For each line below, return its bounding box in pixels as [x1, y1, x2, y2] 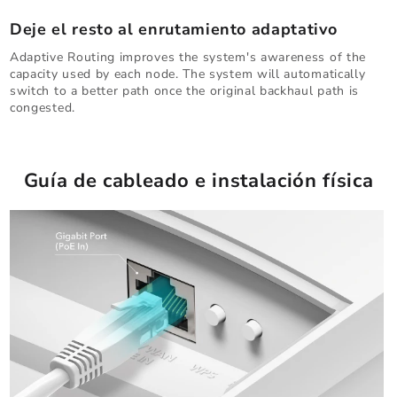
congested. [10, 98, 75, 116]
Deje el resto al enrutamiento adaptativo [10, 18, 338, 40]
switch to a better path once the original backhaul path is [10, 82, 360, 99]
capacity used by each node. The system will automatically [10, 65, 366, 82]
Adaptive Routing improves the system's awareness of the [10, 48, 366, 66]
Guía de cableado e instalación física [23, 167, 374, 194]
